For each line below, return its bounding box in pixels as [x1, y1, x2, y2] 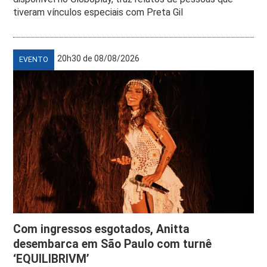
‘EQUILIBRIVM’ [13, 252, 90, 266]
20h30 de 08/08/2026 [57, 53, 140, 63]
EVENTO [19, 55, 49, 64]
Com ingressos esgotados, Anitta [13, 222, 190, 236]
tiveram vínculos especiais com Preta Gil [13, 6, 184, 18]
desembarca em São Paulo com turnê [13, 237, 212, 251]
